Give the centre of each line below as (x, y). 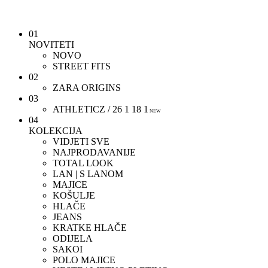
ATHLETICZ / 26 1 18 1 (100, 109)
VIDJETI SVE (81, 141)
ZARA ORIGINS (87, 88)
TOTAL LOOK (83, 163)
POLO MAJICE (84, 260)
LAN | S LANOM (88, 174)
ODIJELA (73, 238)
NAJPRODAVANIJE (94, 152)
